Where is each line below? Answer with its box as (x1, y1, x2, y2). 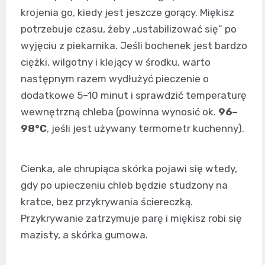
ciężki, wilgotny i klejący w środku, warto (21, 56, 211, 69)
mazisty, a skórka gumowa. (21, 229, 148, 241)
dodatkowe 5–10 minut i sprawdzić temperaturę (21, 89, 247, 102)
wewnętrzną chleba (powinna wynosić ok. (21, 106, 218, 118)
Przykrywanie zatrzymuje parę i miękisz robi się (21, 212, 242, 225)
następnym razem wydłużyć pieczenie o (21, 73, 209, 85)
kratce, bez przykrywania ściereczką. (21, 196, 193, 208)
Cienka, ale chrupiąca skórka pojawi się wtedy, (21, 163, 237, 175)
